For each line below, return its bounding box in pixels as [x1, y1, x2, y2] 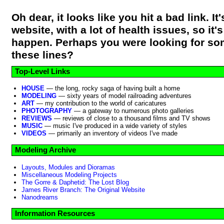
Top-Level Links [15, 67, 70, 75]
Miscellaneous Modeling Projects [21, 170, 117, 178]
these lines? [11, 49, 73, 61]
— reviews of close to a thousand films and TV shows [52, 114, 210, 122]
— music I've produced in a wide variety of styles [42, 122, 187, 130]
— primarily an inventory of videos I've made [46, 129, 177, 137]
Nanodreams [21, 193, 58, 201]
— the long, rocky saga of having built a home [44, 84, 180, 92]
